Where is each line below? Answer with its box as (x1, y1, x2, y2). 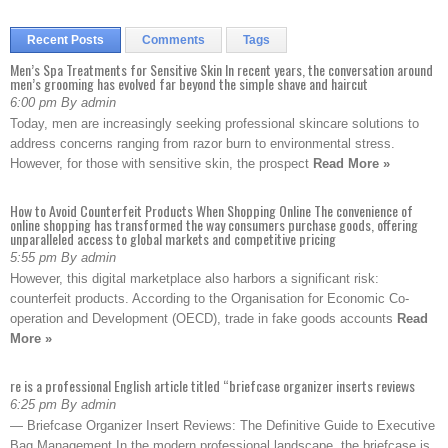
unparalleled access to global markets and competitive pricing (10, 228, 336, 249)
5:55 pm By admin (10, 250, 116, 265)
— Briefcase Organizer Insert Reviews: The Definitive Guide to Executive (10, 418, 435, 433)
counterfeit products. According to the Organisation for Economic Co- (10, 291, 409, 306)
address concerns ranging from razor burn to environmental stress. (10, 136, 395, 151)
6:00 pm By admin (10, 95, 116, 110)
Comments (142, 33, 205, 47)
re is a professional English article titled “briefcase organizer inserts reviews (10, 375, 415, 396)
